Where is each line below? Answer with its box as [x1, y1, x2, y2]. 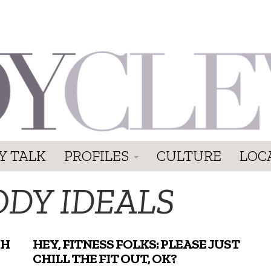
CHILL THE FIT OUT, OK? [33, 250, 177, 267]
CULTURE [157, 146, 221, 165]
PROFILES [64, 146, 132, 165]
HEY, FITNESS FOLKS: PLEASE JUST [33, 235, 240, 252]
